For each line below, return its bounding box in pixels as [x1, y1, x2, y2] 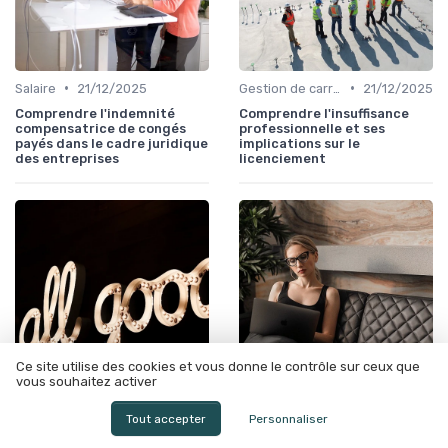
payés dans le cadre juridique [15, 135, 208, 151]
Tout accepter [125, 411, 206, 426]
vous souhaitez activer [16, 374, 157, 390]
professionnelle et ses [239, 120, 385, 136]
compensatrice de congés [15, 120, 186, 136]
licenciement [239, 150, 326, 166]
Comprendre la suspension [15, 428, 188, 444]
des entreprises [15, 150, 119, 166]
